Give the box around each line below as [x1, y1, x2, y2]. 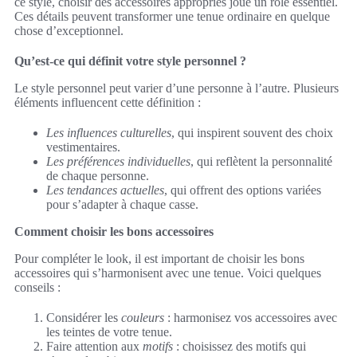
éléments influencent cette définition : [14, 96, 201, 110]
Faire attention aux [46, 339, 143, 354]
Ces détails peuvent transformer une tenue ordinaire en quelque [14, 10, 330, 24]
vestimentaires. [46, 140, 120, 155]
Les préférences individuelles [46, 155, 190, 169]
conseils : [14, 280, 61, 295]
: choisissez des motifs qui [173, 339, 306, 354]
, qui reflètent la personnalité [190, 155, 332, 169]
